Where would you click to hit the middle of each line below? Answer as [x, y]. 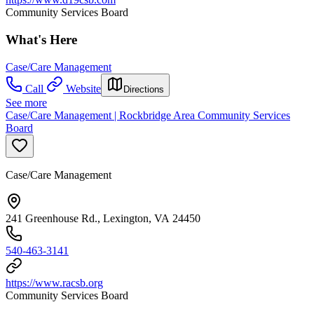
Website [83, 88]
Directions [144, 89]
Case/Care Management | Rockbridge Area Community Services [148, 115]
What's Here [41, 39]
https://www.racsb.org [54, 282]
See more [26, 102]
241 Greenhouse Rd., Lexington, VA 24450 [103, 218]
